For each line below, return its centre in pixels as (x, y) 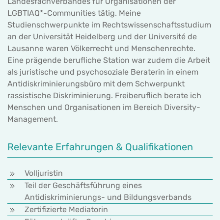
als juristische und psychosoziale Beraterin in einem (103, 72)
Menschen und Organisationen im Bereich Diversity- (104, 107)
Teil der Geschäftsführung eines (83, 186)
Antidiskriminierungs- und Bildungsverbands (108, 197)
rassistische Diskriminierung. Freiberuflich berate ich (104, 96)
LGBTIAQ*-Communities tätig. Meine (74, 13)
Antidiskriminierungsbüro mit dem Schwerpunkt (96, 84)
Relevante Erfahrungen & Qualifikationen (100, 147)
